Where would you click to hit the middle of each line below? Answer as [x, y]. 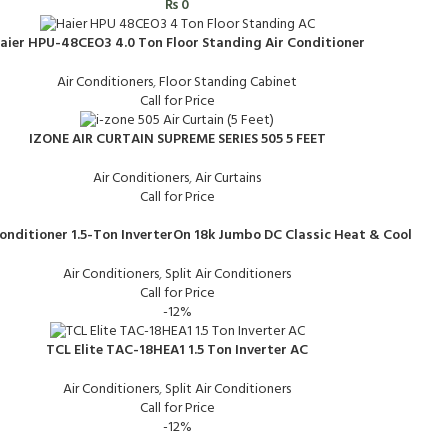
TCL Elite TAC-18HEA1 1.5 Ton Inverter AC [177, 350]
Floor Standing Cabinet [228, 82]
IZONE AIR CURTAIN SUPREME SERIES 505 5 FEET [177, 139]
